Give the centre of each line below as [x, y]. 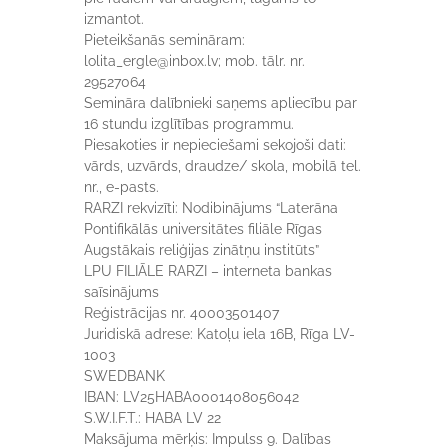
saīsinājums [121, 292]
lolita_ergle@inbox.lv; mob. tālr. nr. [194, 61]
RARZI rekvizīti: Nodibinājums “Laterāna [211, 208]
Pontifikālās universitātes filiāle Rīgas [203, 229]
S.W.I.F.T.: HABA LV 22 [152, 418]
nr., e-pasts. [121, 187]
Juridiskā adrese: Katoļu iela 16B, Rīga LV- [219, 334]
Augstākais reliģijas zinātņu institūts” [201, 250]
